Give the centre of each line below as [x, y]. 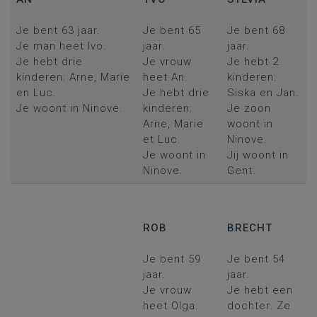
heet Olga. [171, 306]
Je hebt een [260, 290]
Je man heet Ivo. [61, 46]
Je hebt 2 [253, 62]
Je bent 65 [172, 30]
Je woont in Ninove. [69, 108]
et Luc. [162, 139]
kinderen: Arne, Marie [73, 77]
